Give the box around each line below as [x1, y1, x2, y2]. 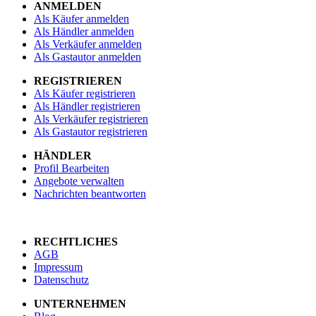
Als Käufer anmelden [34, 12, 129, 25]
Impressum [34, 260, 83, 273]
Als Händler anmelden [34, 25, 134, 37]
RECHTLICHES [34, 235, 118, 248]
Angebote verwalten [34, 174, 124, 187]
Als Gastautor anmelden [34, 50, 141, 63]
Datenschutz [34, 273, 89, 286]
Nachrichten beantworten [34, 187, 146, 200]
